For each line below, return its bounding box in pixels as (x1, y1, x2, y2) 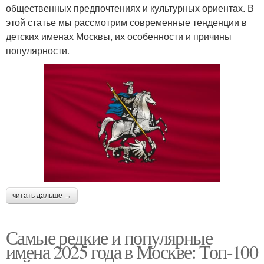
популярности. (6, 43, 70, 57)
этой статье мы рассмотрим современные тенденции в (6, 15, 247, 29)
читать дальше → (12, 191, 71, 200)
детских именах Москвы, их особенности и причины (6, 29, 232, 43)
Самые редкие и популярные (6, 224, 212, 250)
